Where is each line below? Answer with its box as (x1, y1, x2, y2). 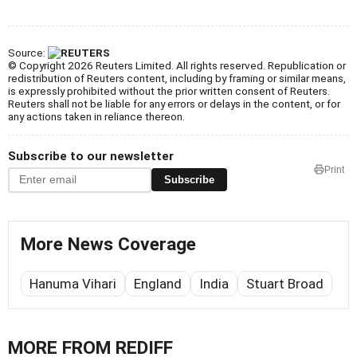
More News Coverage (21, 233, 196, 255)
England (134, 275, 182, 292)
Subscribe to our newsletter (8, 148, 174, 163)
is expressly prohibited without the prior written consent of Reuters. (8, 84, 330, 97)
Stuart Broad (246, 275, 324, 292)
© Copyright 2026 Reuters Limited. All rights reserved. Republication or (8, 58, 346, 72)
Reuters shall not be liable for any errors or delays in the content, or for (8, 96, 340, 110)
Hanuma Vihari (29, 275, 116, 292)
